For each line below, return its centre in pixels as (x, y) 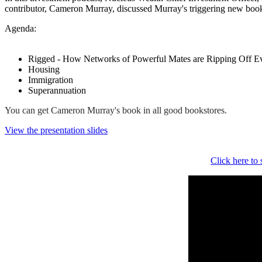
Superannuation (57, 91)
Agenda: (20, 29)
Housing (44, 70)
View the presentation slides (56, 130)
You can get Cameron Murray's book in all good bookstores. (116, 111)
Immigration (51, 80)
